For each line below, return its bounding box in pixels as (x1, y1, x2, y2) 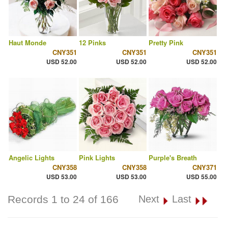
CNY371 (192, 162, 217, 173)
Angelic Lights (9, 153, 54, 163)
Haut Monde (9, 38, 46, 48)
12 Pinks (78, 38, 106, 48)
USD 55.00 (186, 172, 217, 182)
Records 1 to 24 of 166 (8, 193, 119, 206)
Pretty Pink (149, 38, 184, 48)
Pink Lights (78, 153, 115, 163)
